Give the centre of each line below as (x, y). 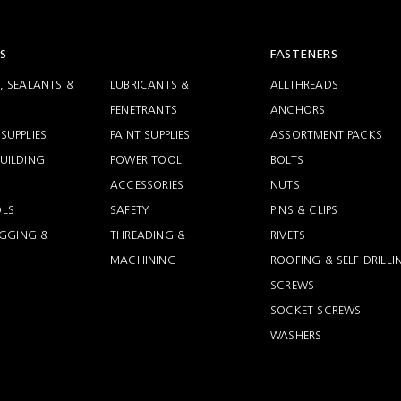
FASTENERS (304, 54)
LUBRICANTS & (150, 85)
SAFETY (130, 210)
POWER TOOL (146, 160)
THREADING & (148, 235)
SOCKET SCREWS (316, 310)
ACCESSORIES (147, 185)
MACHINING (143, 260)
